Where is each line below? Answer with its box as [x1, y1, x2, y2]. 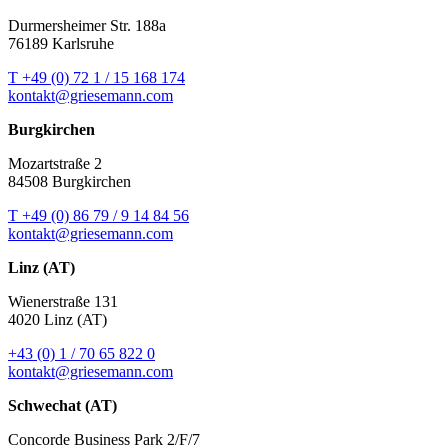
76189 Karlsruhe [8, 34, 114, 52]
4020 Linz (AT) [8, 310, 107, 328]
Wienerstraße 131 [8, 292, 118, 310]
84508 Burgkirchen [8, 172, 131, 190]
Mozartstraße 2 [8, 154, 102, 172]
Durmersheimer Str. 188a [8, 16, 166, 34]
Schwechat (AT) [8, 396, 117, 414]
